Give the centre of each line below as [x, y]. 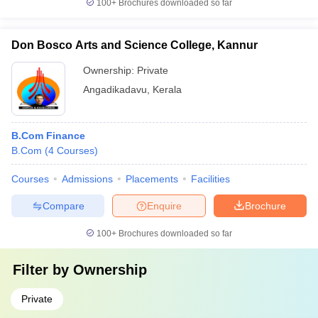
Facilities [210, 179]
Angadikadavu [115, 89]
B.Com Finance [48, 136]
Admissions [87, 179]
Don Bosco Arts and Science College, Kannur [135, 45]
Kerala [167, 89]
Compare [63, 205]
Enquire [164, 205]
